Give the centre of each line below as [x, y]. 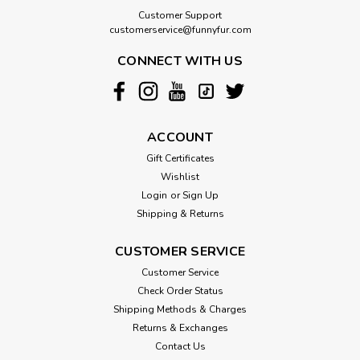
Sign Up [200, 195]
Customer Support [180, 15]
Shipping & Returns [180, 213]
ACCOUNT [180, 137]
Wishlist [180, 176]
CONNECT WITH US [180, 61]
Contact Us [180, 346]
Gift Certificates [180, 158]
